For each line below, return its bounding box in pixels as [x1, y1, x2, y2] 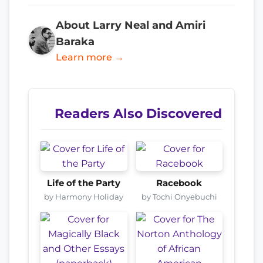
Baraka [55, 35, 95, 48]
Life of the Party [47, 177, 121, 188]
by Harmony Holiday [44, 191, 124, 201]
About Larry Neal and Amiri [55, 18, 205, 31]
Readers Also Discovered [55, 105, 222, 121]
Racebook [156, 177, 203, 188]
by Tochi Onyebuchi [141, 191, 217, 201]
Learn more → [55, 51, 124, 63]
